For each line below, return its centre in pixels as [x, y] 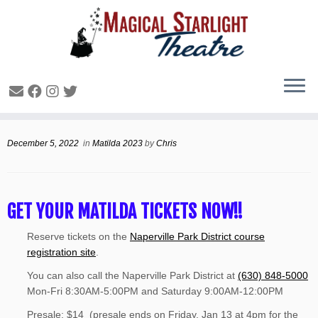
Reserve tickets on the [78, 236]
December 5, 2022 [43, 143]
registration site [61, 252]
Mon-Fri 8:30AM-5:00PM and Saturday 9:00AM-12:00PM [155, 291]
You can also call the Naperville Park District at [132, 275]
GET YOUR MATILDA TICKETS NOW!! [125, 212]
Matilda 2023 [119, 143]
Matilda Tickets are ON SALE [124, 105]
